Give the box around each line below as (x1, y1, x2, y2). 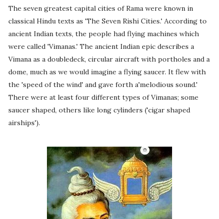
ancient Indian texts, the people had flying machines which (8, 29, 199, 39)
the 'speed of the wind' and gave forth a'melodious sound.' (8, 80, 197, 89)
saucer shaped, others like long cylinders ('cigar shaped (8, 106, 190, 115)
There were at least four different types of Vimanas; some (8, 93, 198, 102)
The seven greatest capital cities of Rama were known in (8, 4, 193, 13)
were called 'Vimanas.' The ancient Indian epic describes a (8, 42, 194, 51)
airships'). (8, 118, 40, 128)
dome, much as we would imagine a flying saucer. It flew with (8, 67, 206, 77)
